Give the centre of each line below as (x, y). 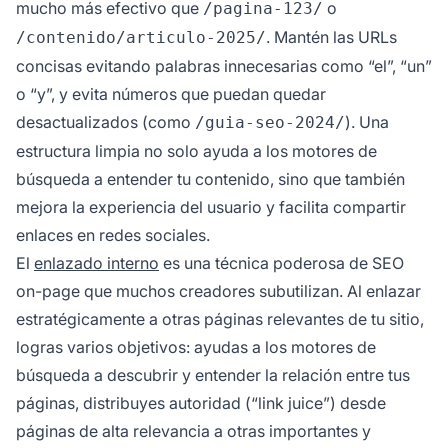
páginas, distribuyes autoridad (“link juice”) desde (201, 403)
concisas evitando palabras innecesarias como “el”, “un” (224, 66)
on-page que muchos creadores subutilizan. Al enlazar (218, 291)
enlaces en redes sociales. (113, 235)
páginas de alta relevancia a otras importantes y (193, 431)
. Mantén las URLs (331, 37)
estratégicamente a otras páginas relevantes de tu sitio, (220, 319)
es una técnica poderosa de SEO (281, 263)
